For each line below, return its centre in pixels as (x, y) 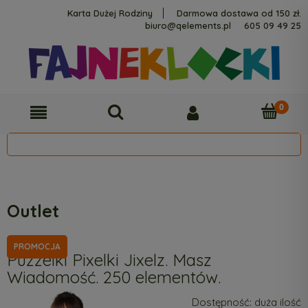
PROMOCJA (37, 246)
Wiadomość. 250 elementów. (114, 277)
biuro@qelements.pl (188, 25)
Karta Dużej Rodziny (110, 13)
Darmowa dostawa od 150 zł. (239, 13)
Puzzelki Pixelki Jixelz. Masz (109, 260)
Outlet (33, 211)
